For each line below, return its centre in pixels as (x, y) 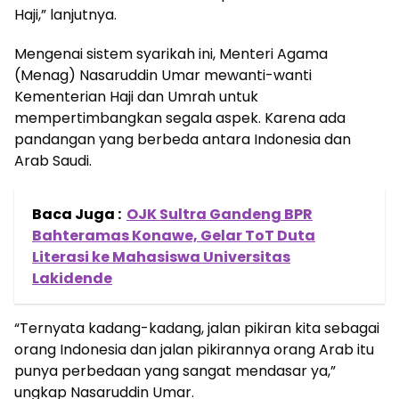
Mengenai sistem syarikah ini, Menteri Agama (171, 54)
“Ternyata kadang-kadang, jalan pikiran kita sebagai (197, 329)
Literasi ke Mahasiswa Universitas (161, 257)
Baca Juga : (77, 215)
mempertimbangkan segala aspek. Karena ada (180, 118)
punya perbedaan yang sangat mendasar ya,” (175, 371)
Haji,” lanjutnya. (65, 15)
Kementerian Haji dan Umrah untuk (136, 97)
